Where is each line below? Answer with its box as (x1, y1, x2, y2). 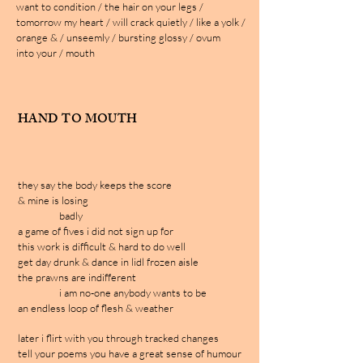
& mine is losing (18, 194, 88, 207)
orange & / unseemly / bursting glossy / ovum (16, 31, 220, 44)
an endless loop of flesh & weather (18, 301, 173, 314)
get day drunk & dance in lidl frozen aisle (18, 255, 199, 268)
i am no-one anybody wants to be (18, 286, 207, 299)
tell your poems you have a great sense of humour (18, 347, 241, 360)
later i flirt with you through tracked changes (18, 331, 219, 344)
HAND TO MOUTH (18, 109, 138, 131)
